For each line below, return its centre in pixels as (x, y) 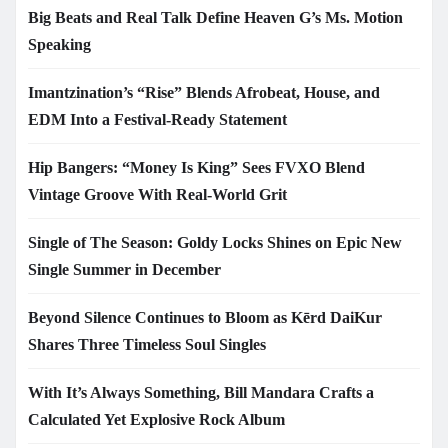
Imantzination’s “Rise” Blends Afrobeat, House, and (204, 93)
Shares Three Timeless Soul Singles (147, 345)
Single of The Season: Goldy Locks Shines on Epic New (215, 243)
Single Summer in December (124, 270)
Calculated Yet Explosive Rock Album (156, 420)
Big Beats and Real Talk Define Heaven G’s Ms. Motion (215, 18)
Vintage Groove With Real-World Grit (157, 195)
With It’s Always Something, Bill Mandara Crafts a (201, 393)
